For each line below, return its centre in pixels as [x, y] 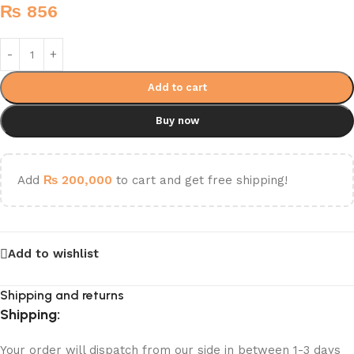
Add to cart [177, 88]
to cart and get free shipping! [200, 181]
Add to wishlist [53, 254]
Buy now [177, 121]
